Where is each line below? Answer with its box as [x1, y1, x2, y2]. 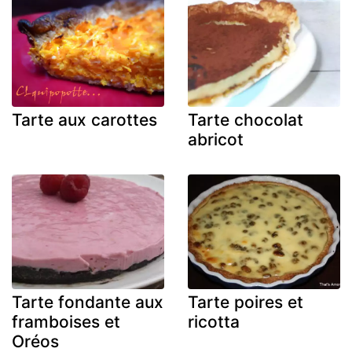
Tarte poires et [188, 291, 303, 312]
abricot [188, 130, 244, 150]
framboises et [12, 311, 120, 332]
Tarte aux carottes [12, 110, 157, 130]
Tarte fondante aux [12, 291, 163, 312]
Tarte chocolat [188, 110, 303, 130]
